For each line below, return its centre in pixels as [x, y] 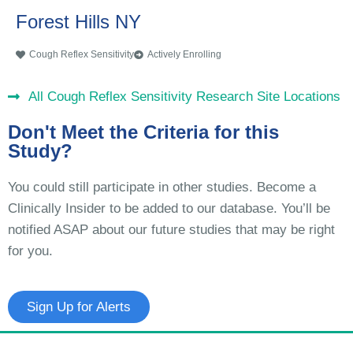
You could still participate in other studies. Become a [162, 188]
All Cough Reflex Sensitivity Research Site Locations [185, 97]
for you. [30, 251]
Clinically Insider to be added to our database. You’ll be [169, 209]
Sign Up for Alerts [79, 307]
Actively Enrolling [184, 55]
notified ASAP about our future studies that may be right [171, 230]
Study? [40, 151]
